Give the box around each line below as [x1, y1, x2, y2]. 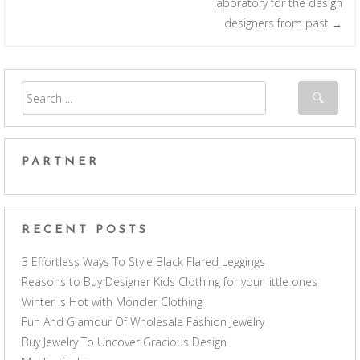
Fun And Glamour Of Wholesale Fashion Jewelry [22, 314, 264, 330]
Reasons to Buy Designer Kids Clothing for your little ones [22, 274, 317, 290]
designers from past [224, 15, 332, 31]
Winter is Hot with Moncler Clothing [22, 294, 202, 310]
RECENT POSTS [22, 224, 149, 237]
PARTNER [22, 156, 100, 168]
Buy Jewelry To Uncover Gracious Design [22, 334, 227, 350]
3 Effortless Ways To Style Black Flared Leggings [22, 254, 265, 270]
